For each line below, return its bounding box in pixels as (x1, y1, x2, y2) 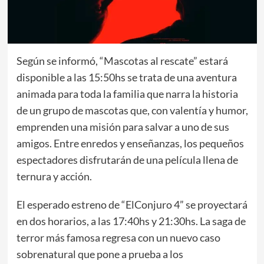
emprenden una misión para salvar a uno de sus (16, 120, 229, 133)
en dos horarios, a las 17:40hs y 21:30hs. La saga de (16, 214, 246, 227)
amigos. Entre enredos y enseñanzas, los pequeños (16, 136, 244, 150)
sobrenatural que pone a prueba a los (16, 247, 183, 260)
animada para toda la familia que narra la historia (16, 87, 238, 100)
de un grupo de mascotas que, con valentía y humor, (16, 103, 248, 117)
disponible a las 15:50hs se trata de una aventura (16, 70, 237, 84)
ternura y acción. (16, 169, 92, 183)
